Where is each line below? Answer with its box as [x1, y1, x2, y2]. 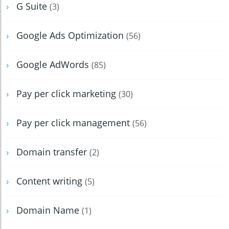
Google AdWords [16, 58, 91, 71]
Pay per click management [16, 117, 132, 129]
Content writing [16, 175, 85, 188]
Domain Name [16, 204, 82, 217]
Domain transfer [16, 146, 89, 158]
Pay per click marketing [16, 87, 119, 100]
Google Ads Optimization [16, 29, 126, 42]
